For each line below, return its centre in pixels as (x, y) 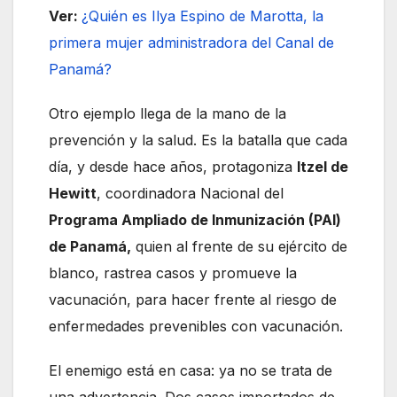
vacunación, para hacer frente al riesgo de (193, 299)
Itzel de (323, 166)
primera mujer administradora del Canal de (191, 42)
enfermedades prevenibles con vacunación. (196, 326)
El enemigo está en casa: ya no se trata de (191, 370)
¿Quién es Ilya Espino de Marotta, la (202, 16)
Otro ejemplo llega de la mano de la (167, 113)
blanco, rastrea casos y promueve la (173, 272)
